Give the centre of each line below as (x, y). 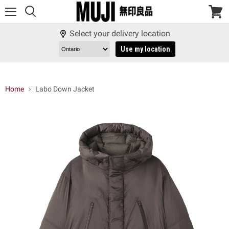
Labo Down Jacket (65, 89)
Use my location (145, 49)
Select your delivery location (120, 33)
